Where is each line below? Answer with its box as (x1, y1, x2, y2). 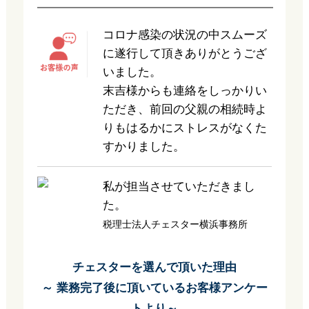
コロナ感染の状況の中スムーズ (102, 28, 267, 41)
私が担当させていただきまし (102, 180, 255, 193)
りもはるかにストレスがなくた (102, 121, 267, 134)
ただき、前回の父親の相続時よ (102, 103, 267, 116)
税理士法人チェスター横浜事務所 (102, 219, 248, 230)
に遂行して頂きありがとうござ (102, 47, 267, 60)
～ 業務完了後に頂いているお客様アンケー (41, 281, 268, 295)
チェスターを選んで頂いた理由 (72, 261, 237, 274)
